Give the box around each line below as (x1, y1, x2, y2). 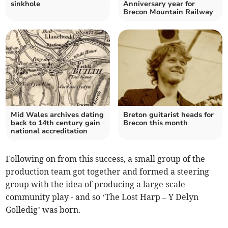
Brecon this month (123, 118, 188, 128)
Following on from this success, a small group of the (6, 154, 206, 164)
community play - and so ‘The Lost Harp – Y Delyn (6, 192, 199, 203)
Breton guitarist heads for (123, 110, 214, 120)
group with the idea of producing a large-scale (6, 179, 186, 190)
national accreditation (11, 126, 88, 136)
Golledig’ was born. (6, 205, 81, 215)
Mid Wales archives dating (11, 110, 104, 120)
